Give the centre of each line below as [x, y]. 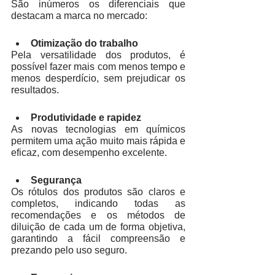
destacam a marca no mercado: [79, 16]
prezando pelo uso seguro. [70, 250]
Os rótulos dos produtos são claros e [98, 192]
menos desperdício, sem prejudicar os [98, 79]
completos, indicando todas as [98, 204]
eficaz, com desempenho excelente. [90, 153]
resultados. [36, 90]
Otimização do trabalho [84, 44]
